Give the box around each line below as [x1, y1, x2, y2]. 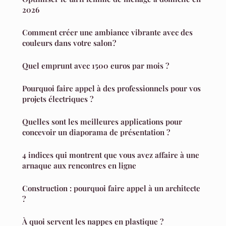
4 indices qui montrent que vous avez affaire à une [22, 149, 199, 160]
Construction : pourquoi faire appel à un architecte [22, 183, 200, 193]
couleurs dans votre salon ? [22, 37, 116, 48]
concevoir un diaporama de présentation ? [22, 127, 170, 137]
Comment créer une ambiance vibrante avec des [22, 27, 193, 37]
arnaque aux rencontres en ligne [22, 160, 136, 171]
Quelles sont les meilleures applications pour [22, 116, 182, 127]
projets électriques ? [22, 93, 93, 104]
